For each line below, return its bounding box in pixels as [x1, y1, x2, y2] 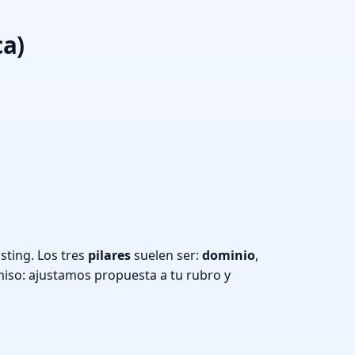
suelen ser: [131, 246, 202, 265]
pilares [88, 246, 131, 265]
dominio [202, 246, 255, 265]
